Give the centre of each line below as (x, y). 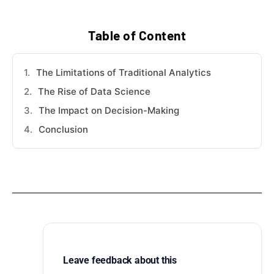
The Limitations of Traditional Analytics (124, 73)
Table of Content (137, 35)
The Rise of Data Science (94, 92)
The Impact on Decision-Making (109, 111)
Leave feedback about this (120, 261)
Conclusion (63, 130)
